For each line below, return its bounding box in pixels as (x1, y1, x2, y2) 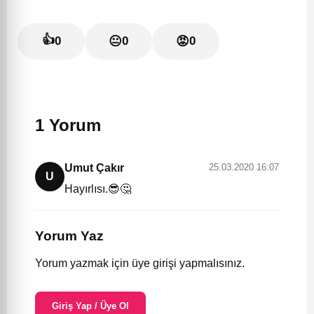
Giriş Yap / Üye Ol (52, 300, 129, 311)
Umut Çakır (64, 162, 124, 175)
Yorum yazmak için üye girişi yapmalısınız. (35, 257, 245, 269)
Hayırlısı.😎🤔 (64, 183, 131, 196)
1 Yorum (35, 116, 101, 135)
